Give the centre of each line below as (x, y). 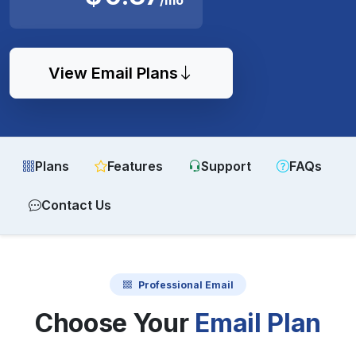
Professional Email (186, 284)
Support (226, 166)
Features (135, 166)
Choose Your (115, 323)
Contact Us (76, 205)
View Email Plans (113, 73)
